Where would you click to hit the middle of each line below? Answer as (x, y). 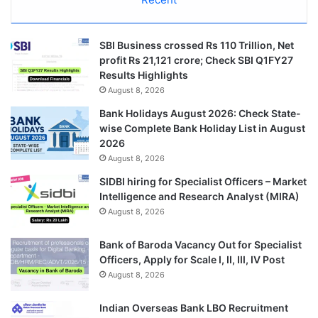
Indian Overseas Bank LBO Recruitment (194, 307)
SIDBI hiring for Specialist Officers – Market (203, 181)
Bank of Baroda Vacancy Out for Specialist (201, 244)
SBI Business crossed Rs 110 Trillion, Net (197, 45)
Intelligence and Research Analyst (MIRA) (199, 196)
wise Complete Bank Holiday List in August (202, 128)
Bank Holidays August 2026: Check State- (200, 113)
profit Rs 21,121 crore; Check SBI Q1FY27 (196, 60)
